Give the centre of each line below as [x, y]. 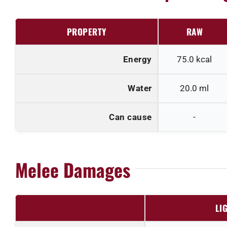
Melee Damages [72, 169]
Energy [137, 60]
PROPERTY [86, 32]
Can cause [130, 117]
